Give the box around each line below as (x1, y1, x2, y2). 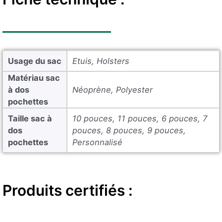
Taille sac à (8, 113, 52, 123)
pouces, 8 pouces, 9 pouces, (72, 125, 186, 135)
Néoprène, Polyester (72, 84, 153, 95)
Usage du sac (8, 55, 61, 66)
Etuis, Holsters (72, 55, 129, 66)
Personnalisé (72, 137, 122, 147)
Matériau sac (8, 72, 60, 83)
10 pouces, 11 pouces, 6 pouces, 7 (72, 113, 207, 123)
